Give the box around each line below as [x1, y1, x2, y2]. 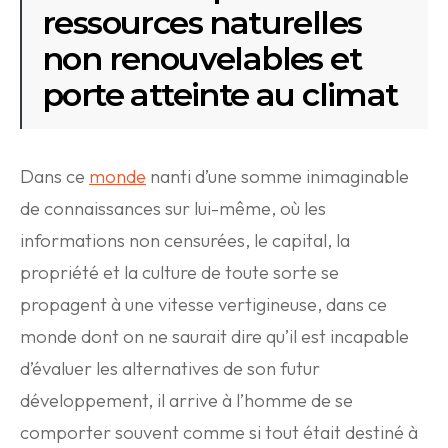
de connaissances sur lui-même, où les [20, 197, 326, 220]
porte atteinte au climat [42, 75, 398, 114]
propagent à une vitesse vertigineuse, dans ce [20, 293, 387, 316]
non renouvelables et [42, 39, 361, 78]
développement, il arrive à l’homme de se [20, 389, 353, 412]
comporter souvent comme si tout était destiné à [20, 421, 418, 444]
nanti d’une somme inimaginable [146, 165, 409, 188]
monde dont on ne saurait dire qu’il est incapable [20, 325, 409, 348]
